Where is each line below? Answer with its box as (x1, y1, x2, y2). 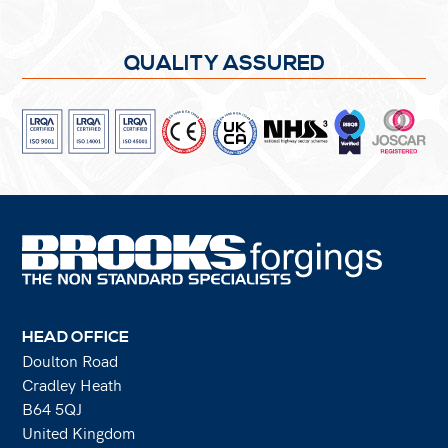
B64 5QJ (22, 397, 83, 421)
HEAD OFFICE (22, 327, 130, 348)
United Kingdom (22, 421, 136, 445)
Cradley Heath (22, 373, 123, 397)
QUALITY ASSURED (123, 51, 325, 78)
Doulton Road (22, 349, 119, 373)
